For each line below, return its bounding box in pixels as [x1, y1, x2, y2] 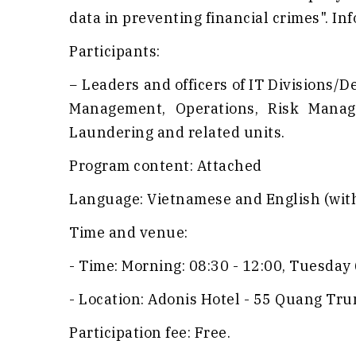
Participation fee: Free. [69, 323, 230, 342]
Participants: [69, 42, 161, 61]
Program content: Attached [69, 157, 262, 176]
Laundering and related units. [69, 123, 285, 142]
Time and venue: [69, 223, 188, 242]
